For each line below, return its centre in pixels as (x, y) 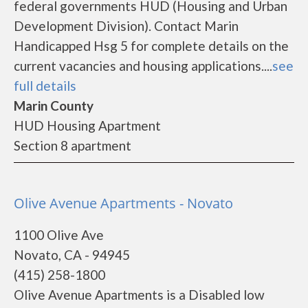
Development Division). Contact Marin (126, 26)
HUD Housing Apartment (87, 125)
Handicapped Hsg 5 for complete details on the (151, 46)
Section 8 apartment (73, 145)
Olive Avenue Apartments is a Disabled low (139, 295)
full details (45, 86)
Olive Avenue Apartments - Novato (123, 203)
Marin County (54, 106)
